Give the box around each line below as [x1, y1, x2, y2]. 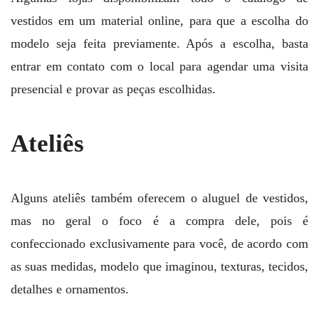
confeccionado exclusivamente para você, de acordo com [11, 236, 308, 251]
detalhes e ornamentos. [11, 282, 129, 297]
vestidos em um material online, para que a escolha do [11, 13, 308, 28]
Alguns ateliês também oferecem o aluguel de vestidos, [11, 191, 308, 206]
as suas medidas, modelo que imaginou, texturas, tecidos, [11, 259, 308, 274]
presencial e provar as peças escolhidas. [11, 81, 216, 96]
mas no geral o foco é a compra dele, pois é [11, 214, 308, 229]
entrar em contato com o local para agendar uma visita [11, 58, 308, 73]
